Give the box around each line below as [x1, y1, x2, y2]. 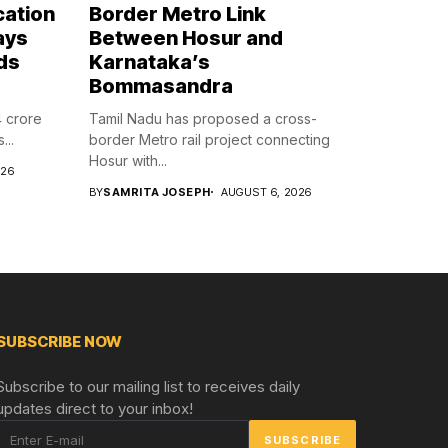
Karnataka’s [88, 49, 210, 74]
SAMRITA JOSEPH [103, 184, 211, 199]
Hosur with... [88, 151, 167, 169]
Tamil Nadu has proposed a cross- [88, 109, 317, 127]
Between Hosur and [88, 25, 283, 50]
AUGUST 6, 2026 [220, 184, 312, 199]
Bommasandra [88, 73, 233, 98]
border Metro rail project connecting [88, 130, 330, 148]
